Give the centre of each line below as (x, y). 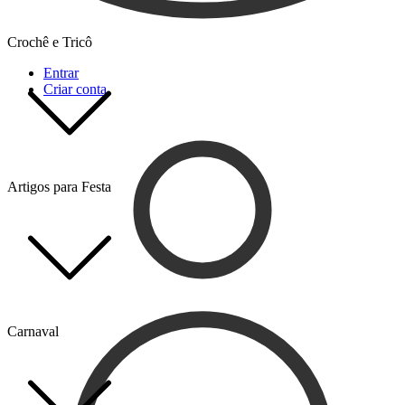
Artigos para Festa (59, 187)
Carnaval (33, 331)
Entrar (61, 73)
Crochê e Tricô (50, 42)
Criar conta (75, 89)
